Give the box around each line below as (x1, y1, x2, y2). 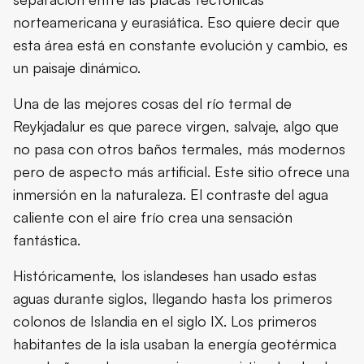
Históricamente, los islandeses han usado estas (13, 266, 317, 284)
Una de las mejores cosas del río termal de (13, 93, 292, 112)
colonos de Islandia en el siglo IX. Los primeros (13, 311, 317, 330)
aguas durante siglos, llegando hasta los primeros (13, 288, 332, 307)
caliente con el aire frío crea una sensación (13, 207, 292, 226)
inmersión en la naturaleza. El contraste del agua (13, 184, 328, 203)
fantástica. (13, 230, 80, 249)
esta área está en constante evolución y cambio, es (13, 35, 348, 54)
